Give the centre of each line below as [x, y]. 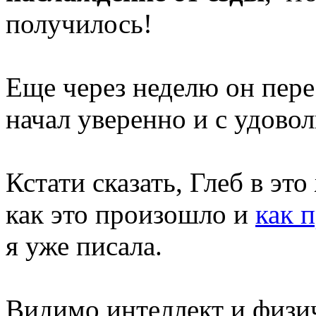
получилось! [79, 24]
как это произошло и [130, 214]
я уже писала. [84, 246]
